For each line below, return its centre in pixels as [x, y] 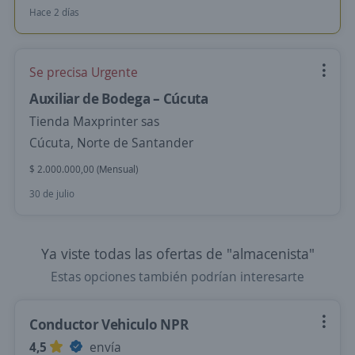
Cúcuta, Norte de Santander [111, 143]
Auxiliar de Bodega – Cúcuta [119, 98]
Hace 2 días [54, 12]
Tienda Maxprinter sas [94, 121]
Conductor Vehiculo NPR [109, 324]
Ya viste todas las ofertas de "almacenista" [177, 254]
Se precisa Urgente [84, 72]
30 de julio [52, 194]
